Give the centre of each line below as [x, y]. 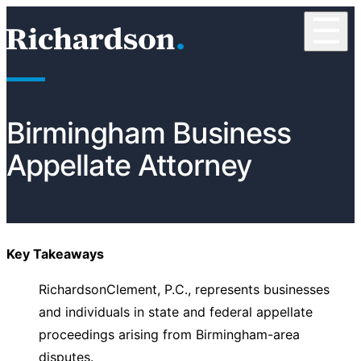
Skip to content [53, 15]
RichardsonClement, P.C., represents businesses [184, 289]
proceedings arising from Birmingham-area [169, 334]
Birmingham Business [149, 133]
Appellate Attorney [129, 165]
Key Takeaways [55, 254]
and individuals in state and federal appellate [176, 312]
